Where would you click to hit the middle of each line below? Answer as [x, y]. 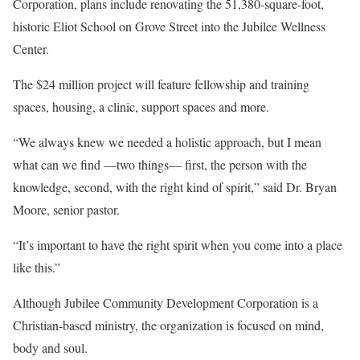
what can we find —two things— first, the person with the [160, 164]
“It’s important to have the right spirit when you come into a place [178, 244]
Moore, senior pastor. [66, 209]
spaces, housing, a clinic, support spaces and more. [141, 106]
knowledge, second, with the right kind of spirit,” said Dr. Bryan [175, 186]
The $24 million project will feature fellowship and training [161, 84]
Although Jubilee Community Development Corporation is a [166, 302]
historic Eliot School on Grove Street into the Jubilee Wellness [169, 26]
